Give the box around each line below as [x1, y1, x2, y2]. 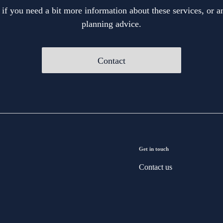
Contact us [139, 163, 172, 172]
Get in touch [139, 146, 169, 152]
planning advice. [82, 19, 141, 29]
